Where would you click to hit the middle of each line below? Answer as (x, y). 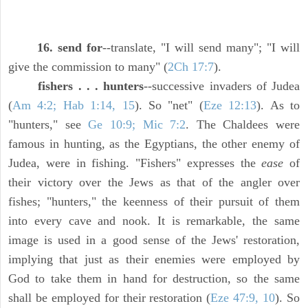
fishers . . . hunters (91, 86)
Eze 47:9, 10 (243, 298)
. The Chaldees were (243, 125)
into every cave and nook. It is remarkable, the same (154, 221)
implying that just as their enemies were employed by (154, 260)
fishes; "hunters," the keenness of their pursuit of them (154, 202)
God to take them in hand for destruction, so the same (154, 279)
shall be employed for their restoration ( (110, 298)
